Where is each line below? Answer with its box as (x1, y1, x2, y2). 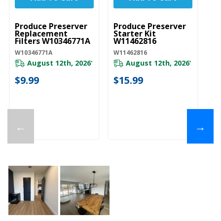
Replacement (15, 28, 68, 39)
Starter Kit (113, 28, 156, 39)
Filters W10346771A (15, 35, 90, 46)
